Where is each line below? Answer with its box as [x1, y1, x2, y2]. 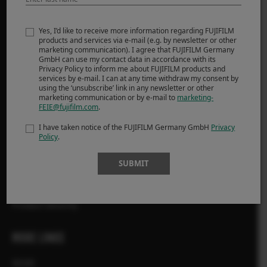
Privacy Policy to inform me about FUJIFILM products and [39, 64, 226, 74]
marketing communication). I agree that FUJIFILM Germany [39, 45, 235, 55]
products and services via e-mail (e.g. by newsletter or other [39, 35, 237, 46]
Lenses [12, 32, 40, 44]
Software [12, 63, 48, 74]
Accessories [12, 47, 59, 59]
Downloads [12, 121, 57, 133]
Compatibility [12, 152, 67, 164]
